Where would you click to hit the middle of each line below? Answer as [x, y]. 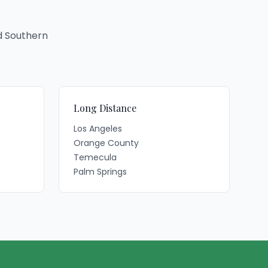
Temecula [95, 157]
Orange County [106, 143]
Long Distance [105, 108]
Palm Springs [100, 172]
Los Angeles [98, 129]
